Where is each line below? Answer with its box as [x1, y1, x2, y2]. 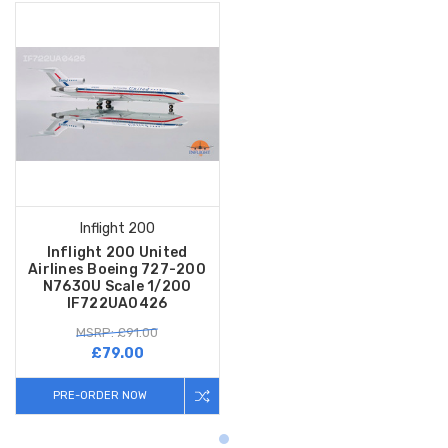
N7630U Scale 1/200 [42, 277, 192, 295]
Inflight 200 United [46, 243, 188, 261]
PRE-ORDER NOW [52, 388, 147, 402]
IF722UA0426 [66, 294, 168, 312]
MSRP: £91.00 [76, 324, 159, 340]
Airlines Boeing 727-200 [28, 260, 206, 278]
